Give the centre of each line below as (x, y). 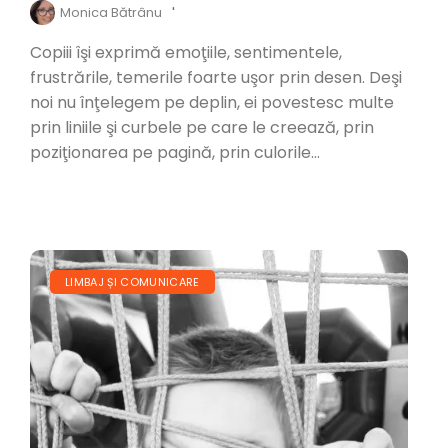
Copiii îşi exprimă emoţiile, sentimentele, (186, 53)
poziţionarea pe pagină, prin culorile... (175, 153)
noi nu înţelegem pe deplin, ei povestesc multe (212, 103)
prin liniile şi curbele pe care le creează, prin (202, 128)
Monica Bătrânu (111, 13)
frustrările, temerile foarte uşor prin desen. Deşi (216, 78)
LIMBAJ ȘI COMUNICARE (132, 282)
